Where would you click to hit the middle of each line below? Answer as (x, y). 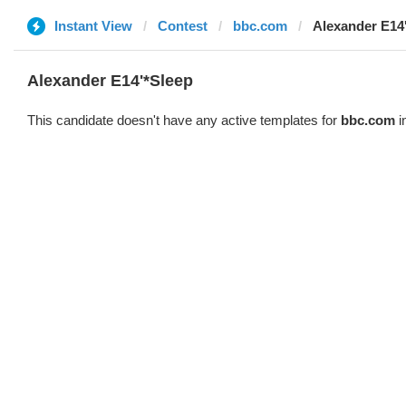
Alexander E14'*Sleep (110, 81)
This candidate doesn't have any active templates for (184, 120)
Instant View (93, 26)
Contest (183, 26)
